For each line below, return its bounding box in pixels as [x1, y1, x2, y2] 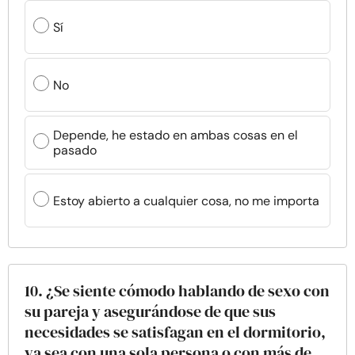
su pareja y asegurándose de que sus [25, 300, 276, 323]
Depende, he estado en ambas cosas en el [53, 127, 298, 143]
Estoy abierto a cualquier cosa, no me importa [53, 192, 319, 209]
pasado [53, 142, 97, 158]
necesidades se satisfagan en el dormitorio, [25, 321, 326, 343]
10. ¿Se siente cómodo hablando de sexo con [25, 280, 330, 302]
